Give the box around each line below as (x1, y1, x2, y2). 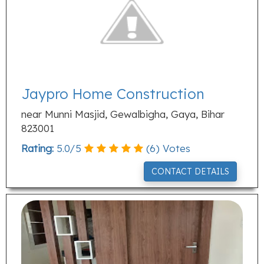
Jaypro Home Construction (21, 85, 204, 103)
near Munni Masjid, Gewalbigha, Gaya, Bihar (21, 108, 225, 120)
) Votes (156, 142, 190, 154)
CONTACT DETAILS (151, 166, 229, 177)
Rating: (21, 142, 54, 154)
